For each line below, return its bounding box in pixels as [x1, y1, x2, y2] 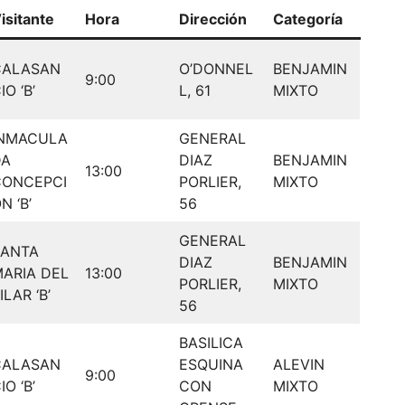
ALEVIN [273, 354, 325, 373]
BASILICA [179, 333, 243, 352]
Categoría [273, 9, 343, 28]
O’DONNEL [179, 59, 253, 78]
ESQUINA [179, 354, 243, 373]
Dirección [179, 9, 247, 28]
